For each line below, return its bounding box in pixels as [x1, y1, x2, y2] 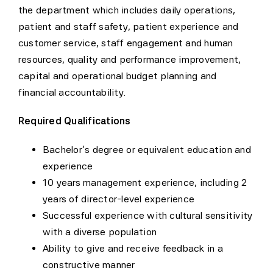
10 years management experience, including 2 [42, 176, 247, 188]
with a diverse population [42, 225, 157, 238]
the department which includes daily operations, [18, 4, 236, 16]
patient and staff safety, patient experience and [18, 20, 239, 32]
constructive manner [42, 258, 135, 271]
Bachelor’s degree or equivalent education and [42, 143, 251, 155]
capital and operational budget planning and [18, 69, 217, 82]
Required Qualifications [18, 115, 131, 127]
